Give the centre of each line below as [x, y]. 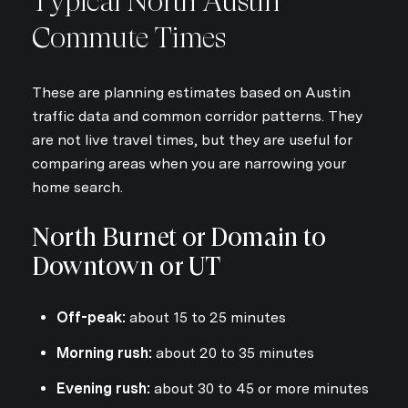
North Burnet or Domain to [179, 238]
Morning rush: [104, 353]
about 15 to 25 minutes [205, 317]
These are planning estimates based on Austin [191, 92]
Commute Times [129, 37]
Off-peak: [91, 317]
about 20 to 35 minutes [233, 353]
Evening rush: [103, 389]
